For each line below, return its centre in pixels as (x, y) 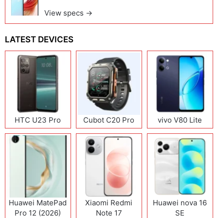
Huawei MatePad (38, 202)
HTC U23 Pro (38, 120)
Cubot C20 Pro (109, 120)
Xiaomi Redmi (109, 202)
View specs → (68, 13)
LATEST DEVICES (39, 39)
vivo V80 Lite (180, 120)
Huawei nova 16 (180, 202)
